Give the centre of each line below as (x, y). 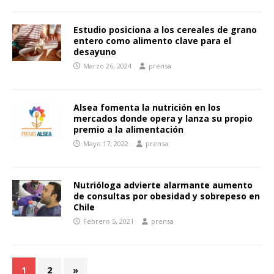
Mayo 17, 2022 (106, 143)
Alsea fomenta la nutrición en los (147, 107)
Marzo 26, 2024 (107, 65)
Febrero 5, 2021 (109, 221)
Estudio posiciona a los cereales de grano (165, 29)
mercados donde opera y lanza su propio (163, 118)
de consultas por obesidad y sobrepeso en (167, 196)
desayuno (95, 51)
